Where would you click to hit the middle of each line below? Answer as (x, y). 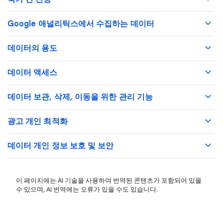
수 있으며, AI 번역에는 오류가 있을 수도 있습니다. (87, 189)
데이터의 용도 (33, 48)
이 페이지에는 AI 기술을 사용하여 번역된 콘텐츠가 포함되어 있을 (109, 180)
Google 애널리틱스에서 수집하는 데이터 (81, 24)
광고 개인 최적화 (38, 121)
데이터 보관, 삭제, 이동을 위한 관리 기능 (80, 97)
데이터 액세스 (33, 73)
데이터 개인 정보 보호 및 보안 (61, 146)
